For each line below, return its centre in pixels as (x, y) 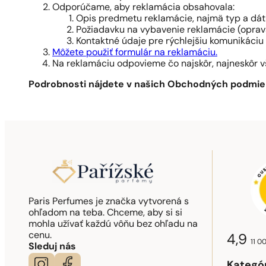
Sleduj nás (52, 247)
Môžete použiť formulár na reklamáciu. (135, 53)
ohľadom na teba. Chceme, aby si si (105, 213)
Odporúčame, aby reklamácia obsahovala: (143, 8)
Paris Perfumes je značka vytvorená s (109, 202)
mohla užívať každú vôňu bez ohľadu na (113, 225)
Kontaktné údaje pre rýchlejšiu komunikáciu (170, 42)
